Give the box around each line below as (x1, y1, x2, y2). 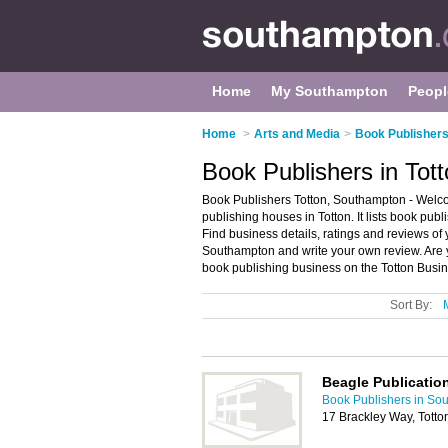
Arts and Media (254, 127, 340, 141)
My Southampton (271, 83, 388, 99)
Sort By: (390, 298, 432, 312)
